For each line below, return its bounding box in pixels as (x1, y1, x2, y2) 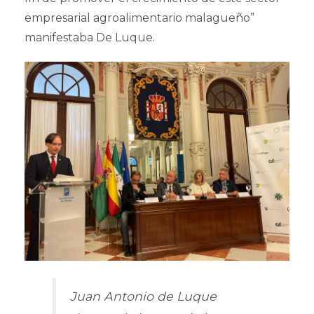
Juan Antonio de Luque (70, 288, 217, 303)
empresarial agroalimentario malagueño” (25, 11, 254, 25)
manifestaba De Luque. (25, 31, 155, 45)
